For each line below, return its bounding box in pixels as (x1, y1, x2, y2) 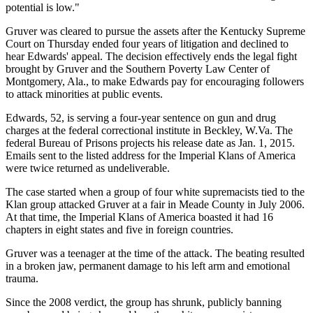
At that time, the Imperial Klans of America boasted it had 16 (6, 211, 273, 224)
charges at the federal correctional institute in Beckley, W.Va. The (6, 124, 293, 137)
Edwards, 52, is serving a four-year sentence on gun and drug (6, 112, 276, 124)
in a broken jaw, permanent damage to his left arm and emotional (6, 260, 290, 272)
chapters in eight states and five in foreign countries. (6, 224, 233, 236)
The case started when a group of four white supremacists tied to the (6, 186, 305, 198)
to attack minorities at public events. (6, 88, 163, 101)
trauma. (6, 272, 38, 285)
